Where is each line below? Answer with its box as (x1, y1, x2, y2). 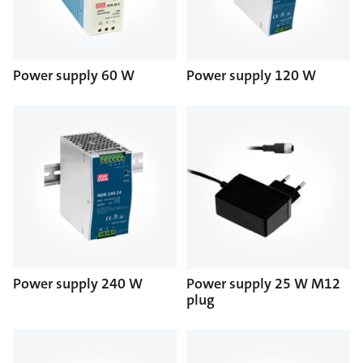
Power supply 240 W (13, 273, 143, 293)
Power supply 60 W (13, 65, 135, 85)
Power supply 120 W (186, 65, 316, 85)
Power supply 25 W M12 (186, 273, 340, 293)
